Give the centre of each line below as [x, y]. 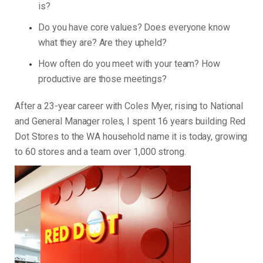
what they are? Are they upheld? [102, 43]
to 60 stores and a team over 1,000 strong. [100, 152]
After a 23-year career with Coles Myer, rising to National [129, 106]
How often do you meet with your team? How [129, 64]
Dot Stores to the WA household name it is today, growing [131, 137]
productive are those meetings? [102, 79]
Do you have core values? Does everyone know [134, 28]
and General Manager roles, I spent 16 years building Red [130, 122]
